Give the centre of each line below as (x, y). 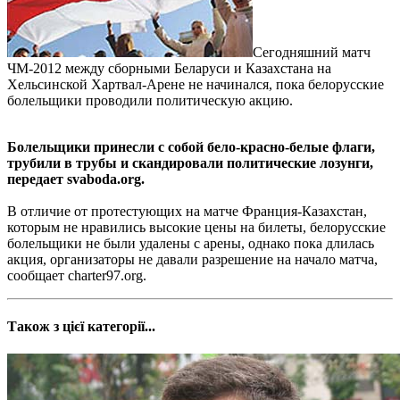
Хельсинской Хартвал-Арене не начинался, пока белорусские (196, 84)
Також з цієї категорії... (81, 327)
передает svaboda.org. (76, 179)
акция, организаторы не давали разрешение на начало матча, (192, 259)
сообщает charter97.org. (77, 275)
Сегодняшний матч (312, 52)
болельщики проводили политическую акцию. (150, 100)
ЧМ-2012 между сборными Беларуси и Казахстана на (169, 68)
